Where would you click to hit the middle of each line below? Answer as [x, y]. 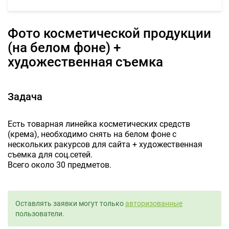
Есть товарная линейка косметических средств [99, 124]
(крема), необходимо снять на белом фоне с [92, 134]
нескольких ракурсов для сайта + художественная [105, 144]
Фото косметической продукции [13, 33]
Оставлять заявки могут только [70, 203]
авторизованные [154, 203]
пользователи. [40, 214]
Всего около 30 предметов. [60, 165]
